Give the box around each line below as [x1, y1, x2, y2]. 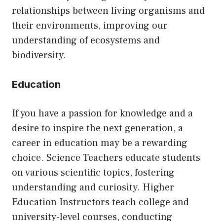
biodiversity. [12, 49, 66, 62]
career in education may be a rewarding [12, 137, 187, 150]
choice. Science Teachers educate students [12, 151, 200, 165]
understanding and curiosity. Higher [12, 181, 174, 194]
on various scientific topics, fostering [12, 166, 175, 180]
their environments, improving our [12, 19, 168, 33]
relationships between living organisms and [12, 4, 205, 18]
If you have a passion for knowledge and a [12, 107, 193, 120]
